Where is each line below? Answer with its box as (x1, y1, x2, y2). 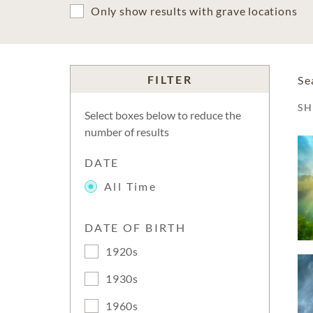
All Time (104, 180, 157, 193)
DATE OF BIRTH (85, 221, 187, 234)
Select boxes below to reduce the (85, 108, 241, 122)
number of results (85, 125, 169, 138)
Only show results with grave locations (91, 4, 298, 17)
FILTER (147, 73, 193, 86)
